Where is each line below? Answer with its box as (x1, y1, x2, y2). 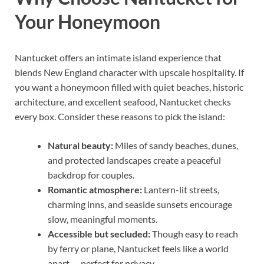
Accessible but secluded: (48, 228, 150, 240)
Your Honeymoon (15, 9, 160, 33)
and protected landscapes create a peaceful (48, 154, 221, 166)
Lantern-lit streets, (142, 184, 219, 196)
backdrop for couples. (48, 169, 134, 181)
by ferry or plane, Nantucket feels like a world (48, 243, 229, 255)
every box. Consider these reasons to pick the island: (15, 111, 225, 123)
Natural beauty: (48, 140, 113, 151)
